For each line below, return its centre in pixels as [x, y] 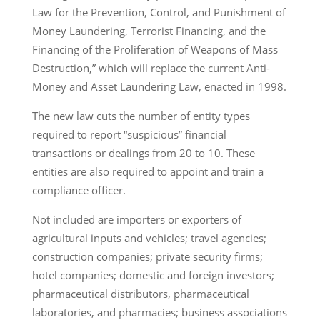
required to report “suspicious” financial [129, 134]
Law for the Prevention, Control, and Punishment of [159, 12]
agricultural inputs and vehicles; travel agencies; [149, 237]
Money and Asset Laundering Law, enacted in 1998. [159, 86]
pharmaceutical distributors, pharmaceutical [140, 293]
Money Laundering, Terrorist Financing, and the [149, 30]
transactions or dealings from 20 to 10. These [143, 152]
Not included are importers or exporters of [136, 219]
